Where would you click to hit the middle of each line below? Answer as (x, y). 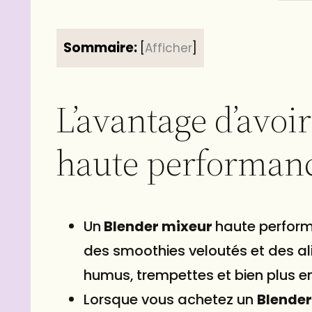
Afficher (169, 48)
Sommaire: (100, 47)
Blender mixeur (158, 226)
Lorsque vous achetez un (170, 299)
